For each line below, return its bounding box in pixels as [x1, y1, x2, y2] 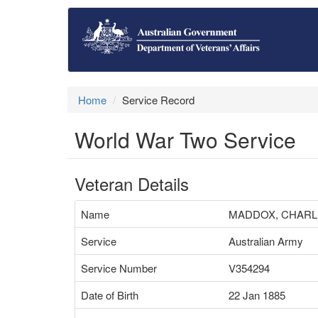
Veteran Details [75, 171, 189, 196]
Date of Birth [81, 287, 138, 302]
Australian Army [229, 234, 303, 248]
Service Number [81, 261, 157, 275]
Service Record [122, 92, 194, 107]
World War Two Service [75, 124, 296, 155]
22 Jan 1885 [229, 287, 285, 302]
